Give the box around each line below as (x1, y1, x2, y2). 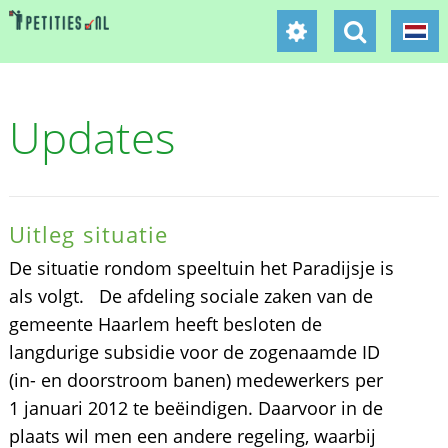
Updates (8, 107, 176, 167)
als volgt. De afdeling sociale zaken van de (8, 284, 373, 308)
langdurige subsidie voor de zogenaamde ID (8, 340, 380, 364)
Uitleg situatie (8, 219, 169, 249)
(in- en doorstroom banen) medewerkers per (8, 368, 383, 392)
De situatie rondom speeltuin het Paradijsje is (8, 256, 394, 280)
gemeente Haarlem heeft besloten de (8, 312, 322, 336)
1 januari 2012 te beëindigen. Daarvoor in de (8, 396, 383, 420)
